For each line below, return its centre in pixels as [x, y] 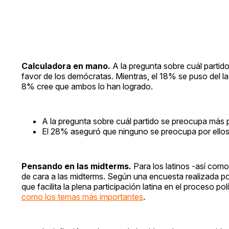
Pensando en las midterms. [76, 166]
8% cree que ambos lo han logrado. [87, 86]
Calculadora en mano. [66, 66]
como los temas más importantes [82, 197]
